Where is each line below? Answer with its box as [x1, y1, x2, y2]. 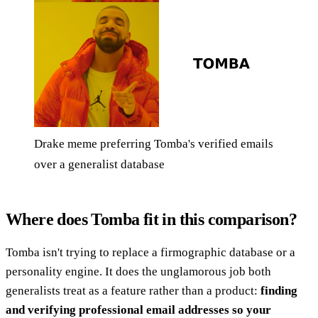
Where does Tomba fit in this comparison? [6, 210, 297, 229]
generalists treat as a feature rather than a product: [6, 284, 261, 298]
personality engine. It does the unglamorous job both [6, 265, 271, 279]
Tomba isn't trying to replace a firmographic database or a [6, 246, 295, 260]
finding [261, 284, 297, 298]
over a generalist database [34, 158, 165, 172]
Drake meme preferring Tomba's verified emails [34, 137, 273, 151]
